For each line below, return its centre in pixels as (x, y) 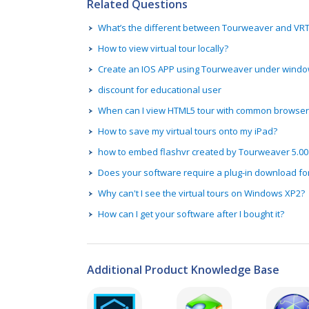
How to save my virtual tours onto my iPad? (188, 131)
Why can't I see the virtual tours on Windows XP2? (201, 193)
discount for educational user (160, 89)
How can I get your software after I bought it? (191, 213)
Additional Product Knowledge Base (183, 269)
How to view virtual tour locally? (163, 48)
